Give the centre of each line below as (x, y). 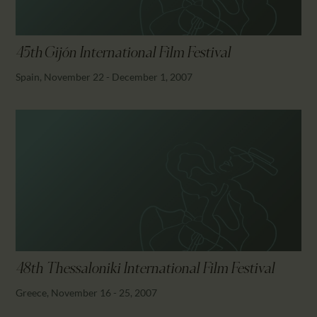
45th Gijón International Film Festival (123, 53)
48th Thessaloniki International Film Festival (145, 269)
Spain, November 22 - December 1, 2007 (104, 76)
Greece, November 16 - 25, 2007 (87, 292)
